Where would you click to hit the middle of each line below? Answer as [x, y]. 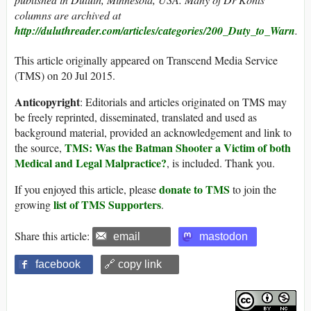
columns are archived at [68, 15]
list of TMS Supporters [107, 204]
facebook [58, 264]
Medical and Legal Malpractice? [91, 162]
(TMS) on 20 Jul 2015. [65, 75]
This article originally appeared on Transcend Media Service [146, 60]
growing [34, 204]
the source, [40, 147]
